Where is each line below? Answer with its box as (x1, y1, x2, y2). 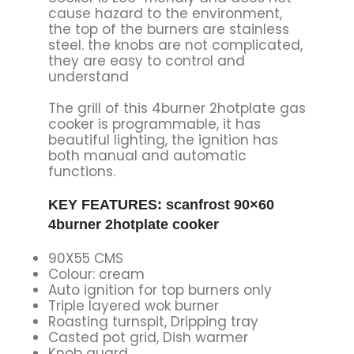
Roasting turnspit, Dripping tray (47, 311, 258, 331)
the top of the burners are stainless (47, 19, 289, 39)
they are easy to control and (47, 51, 245, 70)
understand (47, 66, 129, 86)
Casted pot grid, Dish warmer (47, 327, 248, 347)
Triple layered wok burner (47, 296, 219, 315)
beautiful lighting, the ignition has (47, 130, 278, 149)
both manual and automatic (47, 145, 247, 165)
